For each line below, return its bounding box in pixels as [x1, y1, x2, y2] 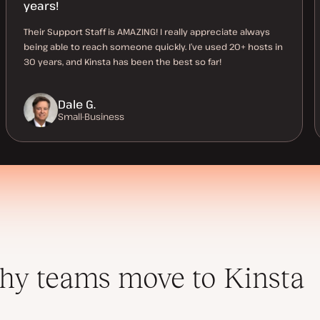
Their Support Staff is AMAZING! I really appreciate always [24, 25, 270, 37]
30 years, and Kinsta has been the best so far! [24, 55, 221, 67]
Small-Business [58, 109, 124, 123]
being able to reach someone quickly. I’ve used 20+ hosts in [24, 40, 283, 52]
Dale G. [58, 96, 96, 112]
